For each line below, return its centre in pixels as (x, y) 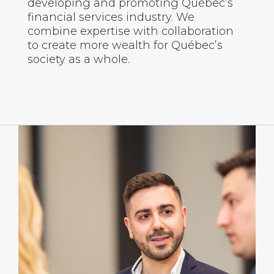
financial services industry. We (111, 17)
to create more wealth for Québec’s (125, 45)
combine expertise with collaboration (131, 31)
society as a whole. (79, 59)
